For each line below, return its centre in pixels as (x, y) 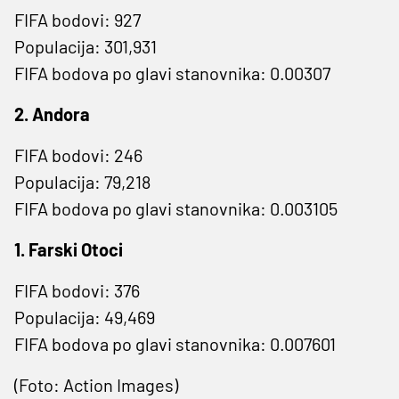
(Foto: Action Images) (96, 384)
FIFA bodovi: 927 (77, 19)
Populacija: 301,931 (85, 46)
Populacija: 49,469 (85, 317)
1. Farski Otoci (69, 249)
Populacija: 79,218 (82, 181)
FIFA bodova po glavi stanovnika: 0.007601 (175, 343)
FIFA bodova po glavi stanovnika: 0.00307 (172, 73)
